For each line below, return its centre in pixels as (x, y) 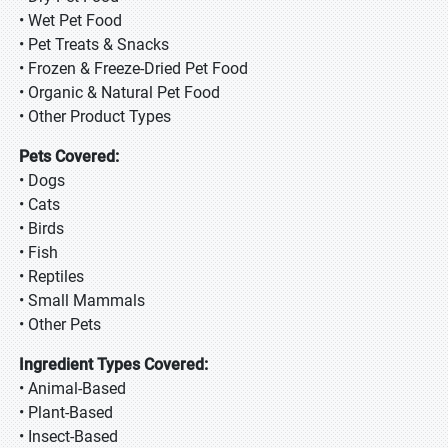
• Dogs (44, 180)
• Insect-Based (70, 436)
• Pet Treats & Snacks (96, 44)
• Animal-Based (74, 388)
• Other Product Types (99, 116)
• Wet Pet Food (72, 20)
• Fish (40, 252)
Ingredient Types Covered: (113, 364)
